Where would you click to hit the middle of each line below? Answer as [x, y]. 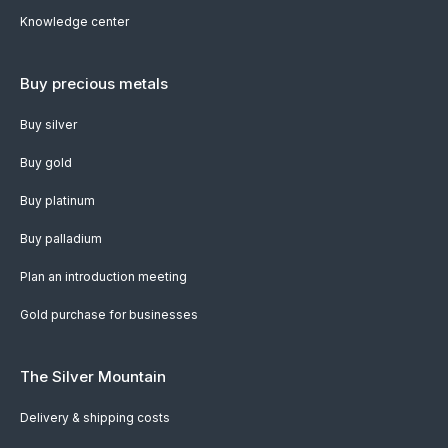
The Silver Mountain [93, 376]
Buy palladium [61, 238]
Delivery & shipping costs [95, 417]
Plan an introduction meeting [103, 276]
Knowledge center [74, 21]
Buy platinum [57, 200]
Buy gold [46, 162]
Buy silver [48, 124]
